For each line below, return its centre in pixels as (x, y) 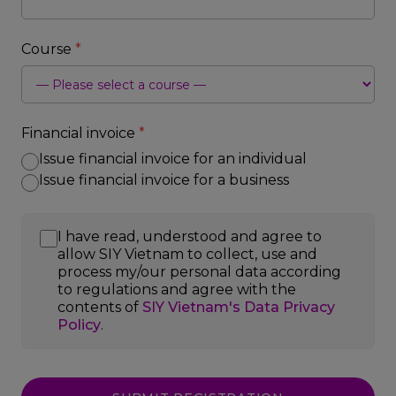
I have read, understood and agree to (190, 236)
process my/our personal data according (199, 272)
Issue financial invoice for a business (164, 180)
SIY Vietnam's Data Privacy (239, 307)
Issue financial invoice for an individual (173, 159)
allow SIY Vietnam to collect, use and (187, 254)
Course (48, 49)
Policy (79, 325)
